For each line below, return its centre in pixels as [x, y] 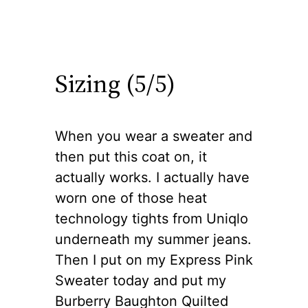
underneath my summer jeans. [153, 239]
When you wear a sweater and [154, 136]
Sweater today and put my [141, 280]
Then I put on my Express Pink [154, 260]
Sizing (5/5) [115, 83]
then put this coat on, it [131, 156]
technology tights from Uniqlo [152, 218]
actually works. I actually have [152, 177]
